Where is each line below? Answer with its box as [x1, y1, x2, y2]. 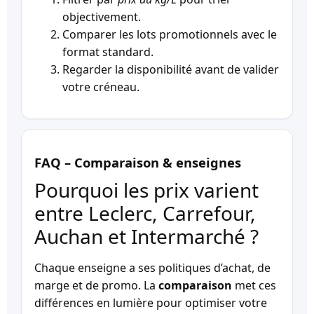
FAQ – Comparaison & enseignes [34, 153, 241, 172]
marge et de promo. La [34, 277, 158, 293]
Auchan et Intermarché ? [34, 222, 259, 250]
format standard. [62, 43, 153, 60]
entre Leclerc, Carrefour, [34, 199, 256, 226]
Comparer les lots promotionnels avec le [62, 26, 277, 42]
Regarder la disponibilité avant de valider [62, 61, 279, 77]
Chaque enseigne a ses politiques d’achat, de [34, 259, 271, 275]
